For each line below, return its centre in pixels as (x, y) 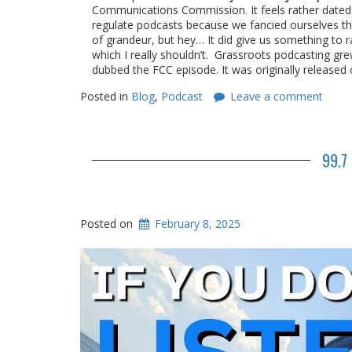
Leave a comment (277, 96)
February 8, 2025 (198, 224)
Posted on (108, 224)
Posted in (106, 96)
